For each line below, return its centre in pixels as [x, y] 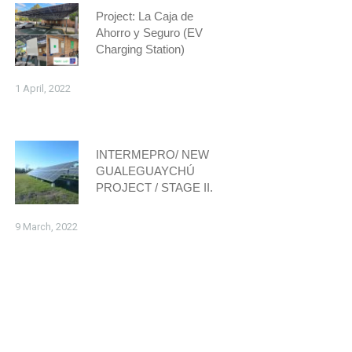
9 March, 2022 [46, 227]
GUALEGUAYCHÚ [146, 170]
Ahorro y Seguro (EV [150, 33]
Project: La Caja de [145, 16]
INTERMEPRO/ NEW [153, 154]
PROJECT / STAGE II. [155, 187]
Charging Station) [141, 49]
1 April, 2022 [42, 89]
